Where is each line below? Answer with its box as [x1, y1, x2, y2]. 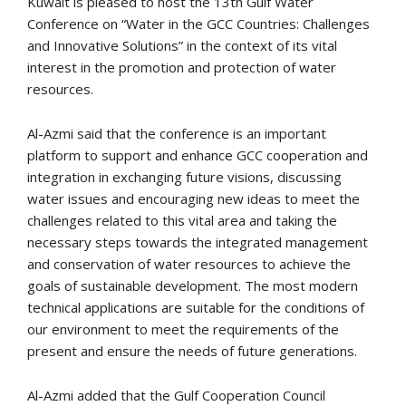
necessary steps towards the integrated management [27, 232, 368, 251]
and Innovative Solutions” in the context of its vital [27, 35, 337, 54]
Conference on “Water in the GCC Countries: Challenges [27, 14, 370, 33]
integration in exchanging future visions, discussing [27, 167, 342, 186]
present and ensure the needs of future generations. [27, 341, 357, 360]
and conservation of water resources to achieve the [27, 254, 351, 273]
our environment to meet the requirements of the [27, 319, 339, 338]
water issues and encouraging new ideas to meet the [27, 188, 360, 208]
